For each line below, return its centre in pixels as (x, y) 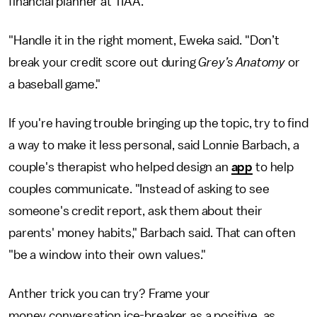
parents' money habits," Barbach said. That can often (152, 232)
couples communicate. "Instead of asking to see (139, 189)
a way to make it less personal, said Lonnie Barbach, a (154, 145)
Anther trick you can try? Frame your (110, 293)
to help (273, 167)
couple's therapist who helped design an (120, 167)
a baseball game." (55, 84)
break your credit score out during (104, 62)
